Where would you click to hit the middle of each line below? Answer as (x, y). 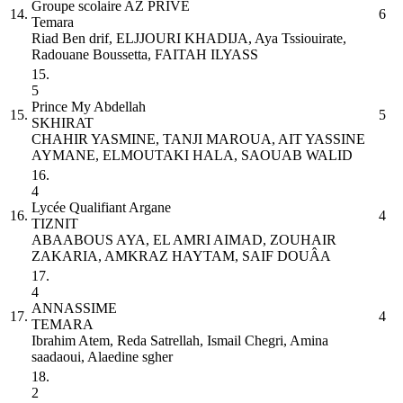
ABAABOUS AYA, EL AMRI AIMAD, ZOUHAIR (184, 239)
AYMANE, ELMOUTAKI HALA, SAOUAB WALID (192, 155)
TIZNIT (55, 223)
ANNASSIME (74, 308)
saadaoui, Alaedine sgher (102, 356)
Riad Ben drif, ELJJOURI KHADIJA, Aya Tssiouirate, (189, 38)
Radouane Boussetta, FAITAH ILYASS (145, 54)
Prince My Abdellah (89, 106)
